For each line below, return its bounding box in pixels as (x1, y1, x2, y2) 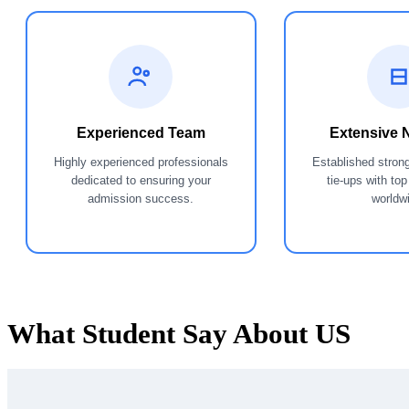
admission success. (88, 191, 194, 205)
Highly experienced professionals (53, 154, 228, 169)
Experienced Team (76, 124, 205, 141)
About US (233, 317, 351, 350)
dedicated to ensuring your (70, 173, 211, 187)
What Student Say (7, 317, 227, 350)
